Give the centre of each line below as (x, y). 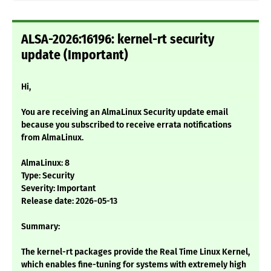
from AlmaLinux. (52, 138)
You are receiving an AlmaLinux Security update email (125, 113)
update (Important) (75, 55)
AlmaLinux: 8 (45, 163)
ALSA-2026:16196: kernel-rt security (118, 40)
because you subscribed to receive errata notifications (126, 125)
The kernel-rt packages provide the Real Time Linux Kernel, (135, 252)
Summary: (41, 227)
